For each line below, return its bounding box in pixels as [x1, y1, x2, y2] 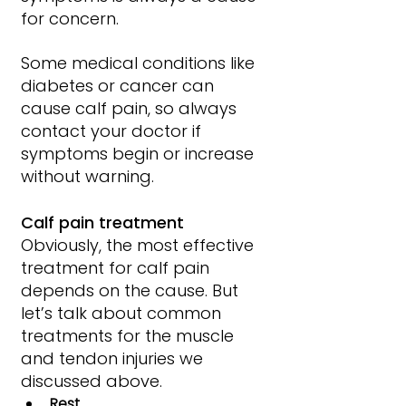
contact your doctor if [21, 119, 206, 142]
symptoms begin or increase [21, 141, 258, 165]
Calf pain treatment [21, 210, 184, 234]
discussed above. [21, 369, 162, 392]
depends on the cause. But [21, 278, 243, 302]
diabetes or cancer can [21, 73, 218, 97]
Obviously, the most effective [21, 233, 258, 256]
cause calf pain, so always [21, 96, 241, 120]
